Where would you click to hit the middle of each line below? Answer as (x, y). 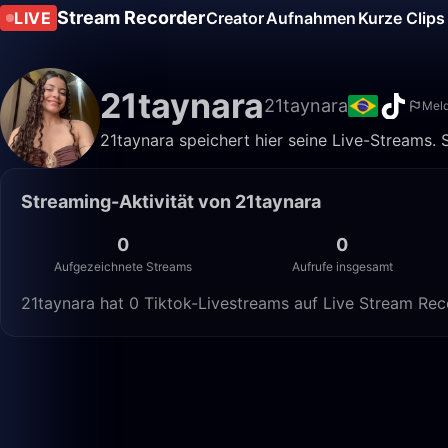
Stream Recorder (131, 17)
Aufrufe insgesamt (342, 266)
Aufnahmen (311, 18)
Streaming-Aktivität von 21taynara (171, 201)
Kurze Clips (401, 18)
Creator (235, 18)
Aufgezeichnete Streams (122, 266)
